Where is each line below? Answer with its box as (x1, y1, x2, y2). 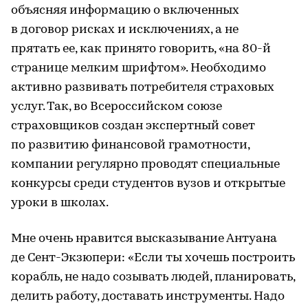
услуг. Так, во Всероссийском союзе (11, 100, 222, 113)
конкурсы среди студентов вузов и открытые (11, 177, 285, 190)
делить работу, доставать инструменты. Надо (11, 289, 285, 303)
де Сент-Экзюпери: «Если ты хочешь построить (11, 251, 295, 265)
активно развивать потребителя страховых (11, 80, 274, 94)
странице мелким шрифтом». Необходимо (11, 61, 266, 75)
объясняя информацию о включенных (11, 3, 239, 17)
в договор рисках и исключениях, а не (11, 23, 239, 36)
